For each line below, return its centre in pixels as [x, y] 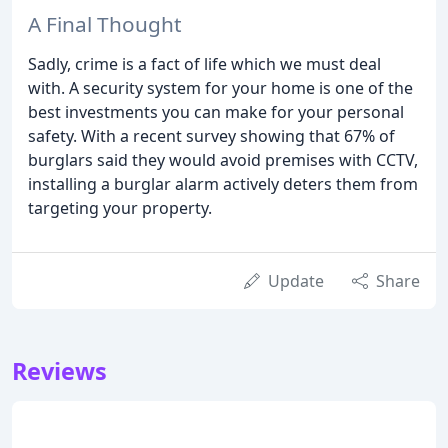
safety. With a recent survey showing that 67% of [211, 135]
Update [296, 280]
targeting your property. [120, 207]
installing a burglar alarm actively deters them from [223, 183]
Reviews [59, 370]
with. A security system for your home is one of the [220, 87]
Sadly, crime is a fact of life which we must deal [204, 63]
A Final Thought [105, 23]
